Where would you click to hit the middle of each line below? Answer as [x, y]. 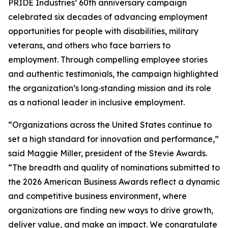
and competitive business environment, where [97, 196]
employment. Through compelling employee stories [108, 60]
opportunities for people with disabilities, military [103, 31]
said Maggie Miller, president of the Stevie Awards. [108, 153]
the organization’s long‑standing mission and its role [110, 88]
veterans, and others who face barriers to [89, 45]
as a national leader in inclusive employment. [96, 102]
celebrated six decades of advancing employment [108, 17]
